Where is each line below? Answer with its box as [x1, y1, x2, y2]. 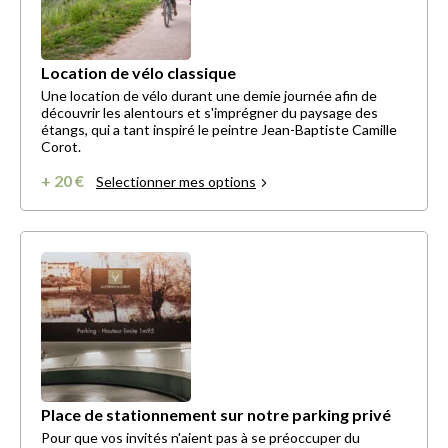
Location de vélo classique [41, 63, 236, 83]
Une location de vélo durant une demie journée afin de [41, 87, 377, 105]
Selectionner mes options [96, 173, 256, 191]
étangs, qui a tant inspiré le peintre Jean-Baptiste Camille [41, 121, 397, 139]
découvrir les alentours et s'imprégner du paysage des [41, 104, 378, 122]
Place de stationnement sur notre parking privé [41, 405, 391, 425]
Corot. [41, 138, 81, 156]
